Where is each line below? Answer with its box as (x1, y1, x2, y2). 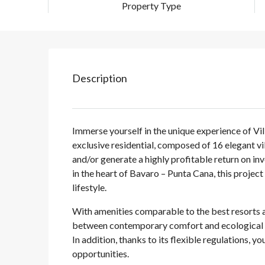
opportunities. (72, 248, 129, 260)
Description (72, 72, 127, 85)
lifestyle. (72, 182, 106, 193)
